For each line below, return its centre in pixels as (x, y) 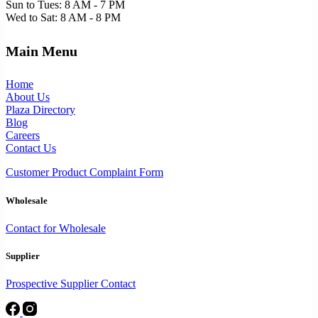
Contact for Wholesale (56, 228)
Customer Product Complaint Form (84, 172)
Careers (23, 136)
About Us (28, 97)
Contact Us (31, 148)
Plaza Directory (40, 110)
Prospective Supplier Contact (71, 284)
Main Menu (42, 51)
